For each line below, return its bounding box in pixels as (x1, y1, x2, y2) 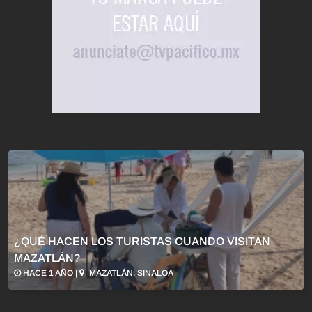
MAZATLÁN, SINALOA (87, 268, 173, 278)
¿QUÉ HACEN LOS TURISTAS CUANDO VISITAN (14, 235, 270, 247)
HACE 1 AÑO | (21, 268, 79, 278)
